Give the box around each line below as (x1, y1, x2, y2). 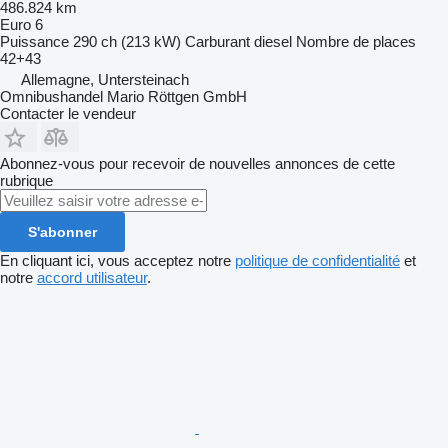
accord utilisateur (37, 268, 147, 286)
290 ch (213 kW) (73, 32, 181, 50)
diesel (254, 32, 292, 50)
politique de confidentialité (235, 251, 400, 269)
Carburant (185, 32, 250, 50)
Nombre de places (296, 32, 416, 50)
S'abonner (28, 223, 97, 240)
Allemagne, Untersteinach (21, 70, 189, 88)
